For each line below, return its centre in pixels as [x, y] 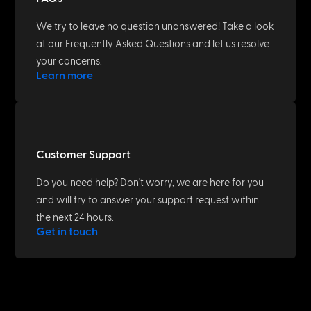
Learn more [65, 75]
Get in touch [67, 232]
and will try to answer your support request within [148, 200]
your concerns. [69, 61]
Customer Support [84, 154]
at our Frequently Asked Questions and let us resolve [153, 44]
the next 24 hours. [75, 217]
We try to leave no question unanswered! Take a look [155, 26]
